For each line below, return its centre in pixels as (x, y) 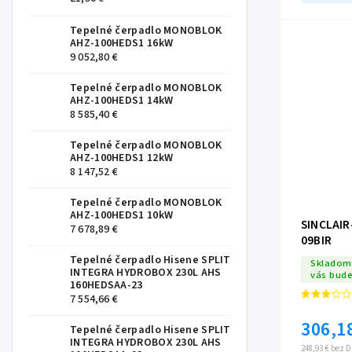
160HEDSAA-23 (106, 286)
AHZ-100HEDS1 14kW (122, 101)
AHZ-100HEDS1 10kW (122, 216)
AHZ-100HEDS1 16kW (122, 44)
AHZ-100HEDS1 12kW (122, 158)
